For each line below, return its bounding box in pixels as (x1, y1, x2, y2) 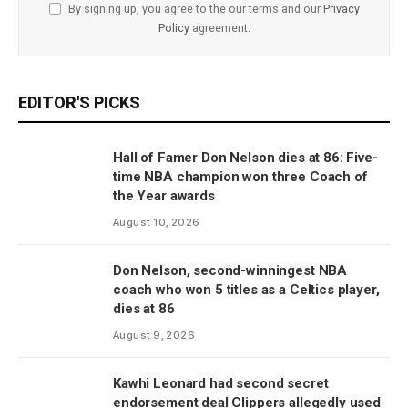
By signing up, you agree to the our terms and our (65, 2, 323, 16)
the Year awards (113, 188, 215, 205)
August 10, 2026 (113, 216, 200, 229)
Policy (158, 21, 189, 36)
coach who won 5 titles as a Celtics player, (113, 281, 380, 299)
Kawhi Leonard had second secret (113, 375, 329, 393)
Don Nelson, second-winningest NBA (113, 262, 348, 280)
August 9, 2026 (113, 329, 196, 342)
